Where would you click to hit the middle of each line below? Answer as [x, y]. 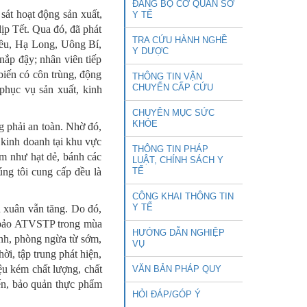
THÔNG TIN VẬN [167, 77]
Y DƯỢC [150, 51]
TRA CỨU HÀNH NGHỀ [180, 40]
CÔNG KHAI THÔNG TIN [183, 197]
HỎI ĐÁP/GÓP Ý [167, 295]
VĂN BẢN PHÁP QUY [177, 269]
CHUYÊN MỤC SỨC [173, 113]
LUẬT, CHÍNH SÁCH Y [178, 160]
